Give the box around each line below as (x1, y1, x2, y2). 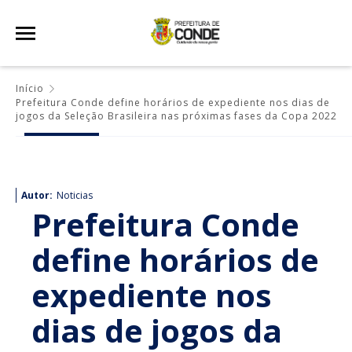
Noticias (57, 189, 93, 202)
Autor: (21, 189, 53, 202)
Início (16, 82, 44, 95)
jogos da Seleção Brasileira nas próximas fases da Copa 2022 (16, 109, 337, 123)
